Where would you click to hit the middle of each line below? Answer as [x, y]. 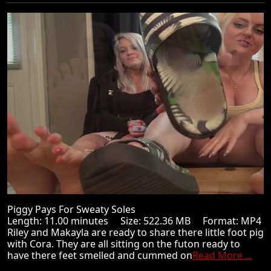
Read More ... [222, 255]
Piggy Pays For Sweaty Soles [76, 209]
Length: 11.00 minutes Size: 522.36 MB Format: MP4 [134, 221]
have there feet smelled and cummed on [100, 255]
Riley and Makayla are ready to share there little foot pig [135, 232]
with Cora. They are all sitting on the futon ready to [124, 244]
